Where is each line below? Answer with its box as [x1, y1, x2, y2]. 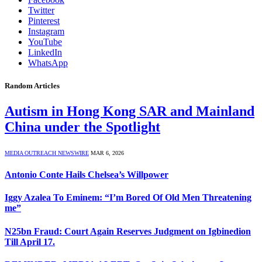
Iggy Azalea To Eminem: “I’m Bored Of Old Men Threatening [5, 192, 251, 203]
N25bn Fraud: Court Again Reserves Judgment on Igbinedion [5, 226, 251, 236]
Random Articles [5, 81, 60, 90]
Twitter [28, 5, 54, 15]
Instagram [28, 26, 64, 36]
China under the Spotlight [5, 119, 160, 135]
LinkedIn [28, 47, 62, 57]
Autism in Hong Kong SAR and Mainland [5, 103, 254, 119]
